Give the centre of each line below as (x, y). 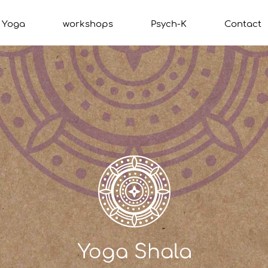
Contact (243, 24)
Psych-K (169, 24)
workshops (88, 24)
